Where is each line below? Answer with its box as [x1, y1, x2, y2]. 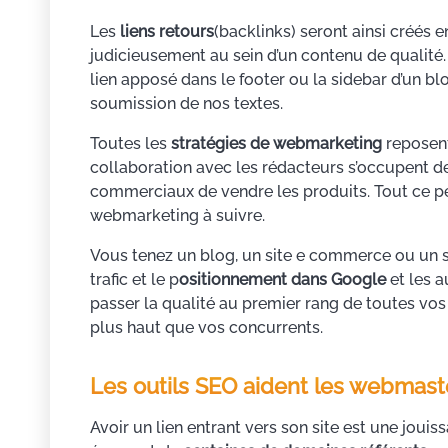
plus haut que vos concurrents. [90, 318, 323, 338]
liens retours [120, 22, 214, 42]
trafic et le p [90, 270, 179, 290]
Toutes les [90, 134, 171, 154]
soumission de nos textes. [90, 94, 283, 114]
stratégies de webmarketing [171, 134, 382, 154]
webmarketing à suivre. [90, 206, 265, 226]
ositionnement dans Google [179, 270, 386, 290]
